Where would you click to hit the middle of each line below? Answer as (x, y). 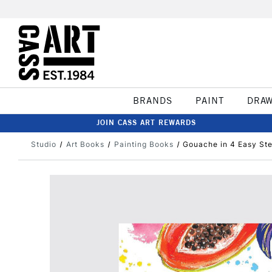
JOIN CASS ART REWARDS (146, 122)
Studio (44, 144)
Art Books (85, 144)
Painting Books (144, 144)
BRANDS (152, 100)
